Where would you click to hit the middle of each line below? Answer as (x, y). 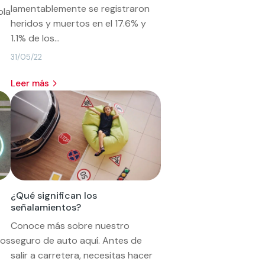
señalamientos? (46, 207)
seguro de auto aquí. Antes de (77, 240)
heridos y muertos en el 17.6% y (79, 23)
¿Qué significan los (54, 195)
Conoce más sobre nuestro (70, 225)
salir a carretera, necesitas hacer (82, 255)
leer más (33, 83)
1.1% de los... (35, 38)
